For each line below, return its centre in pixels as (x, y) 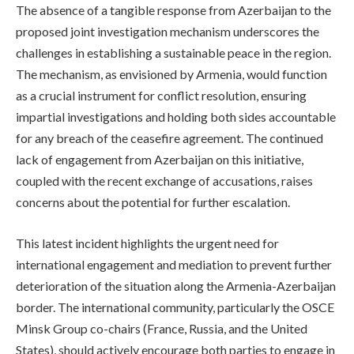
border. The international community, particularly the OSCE (175, 307)
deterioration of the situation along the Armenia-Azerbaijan (176, 285)
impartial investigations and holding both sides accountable (176, 117)
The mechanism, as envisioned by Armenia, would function (171, 74)
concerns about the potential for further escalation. (153, 202)
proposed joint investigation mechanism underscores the (168, 32)
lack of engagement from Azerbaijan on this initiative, (160, 160)
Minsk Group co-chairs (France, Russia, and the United (162, 328)
